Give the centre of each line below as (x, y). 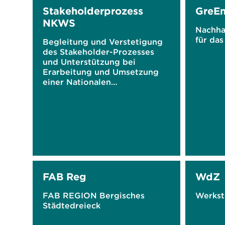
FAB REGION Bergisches (94, 195)
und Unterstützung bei (89, 62)
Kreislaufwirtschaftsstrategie (102, 92)
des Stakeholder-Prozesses (98, 52)
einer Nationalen (77, 82)
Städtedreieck (72, 205)
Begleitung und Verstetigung (103, 42)
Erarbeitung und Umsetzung (101, 72)
